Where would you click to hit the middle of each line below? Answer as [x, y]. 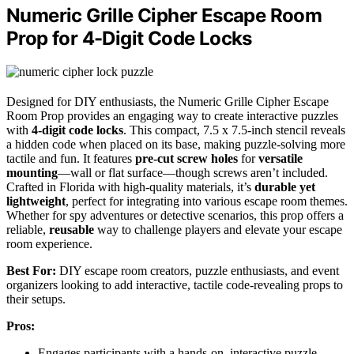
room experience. [49, 244]
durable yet [285, 187]
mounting [32, 173]
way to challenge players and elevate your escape [218, 230]
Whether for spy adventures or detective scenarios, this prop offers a [175, 216]
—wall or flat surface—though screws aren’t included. [193, 173]
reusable [72, 230]
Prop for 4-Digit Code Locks [129, 38]
